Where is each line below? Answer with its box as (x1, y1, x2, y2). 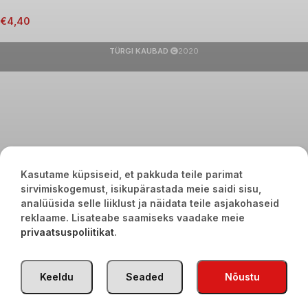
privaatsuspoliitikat (21, 226, 114, 238)
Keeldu (40, 271, 74, 283)
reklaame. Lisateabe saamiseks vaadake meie (21, 212, 245, 223)
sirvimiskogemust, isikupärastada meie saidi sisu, (21, 183, 261, 195)
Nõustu (224, 271, 260, 283)
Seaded (126, 271, 164, 283)
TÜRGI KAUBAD (109, 46, 168, 56)
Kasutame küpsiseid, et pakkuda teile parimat (21, 168, 243, 180)
